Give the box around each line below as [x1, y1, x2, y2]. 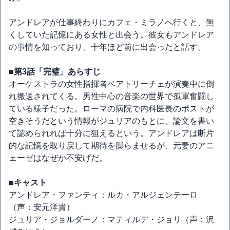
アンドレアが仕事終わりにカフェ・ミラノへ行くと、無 [9, 18, 214, 27]
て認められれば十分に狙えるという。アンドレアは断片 [9, 129, 214, 138]
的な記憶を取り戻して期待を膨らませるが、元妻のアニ [9, 141, 214, 150]
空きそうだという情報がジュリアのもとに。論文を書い [9, 117, 214, 125]
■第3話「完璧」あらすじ [9, 67, 101, 76]
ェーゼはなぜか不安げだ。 [9, 154, 107, 162]
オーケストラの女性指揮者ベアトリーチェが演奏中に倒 [9, 80, 214, 88]
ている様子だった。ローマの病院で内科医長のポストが [9, 104, 214, 113]
